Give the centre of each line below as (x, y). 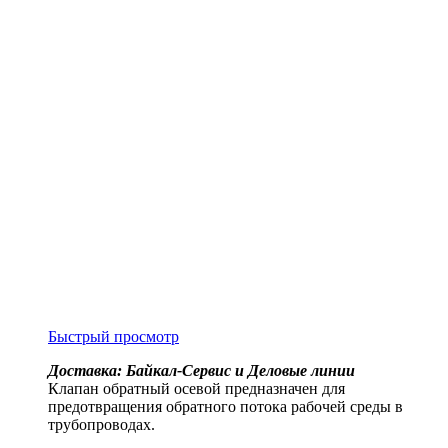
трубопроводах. (101, 425)
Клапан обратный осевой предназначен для (196, 389)
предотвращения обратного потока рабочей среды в (225, 407)
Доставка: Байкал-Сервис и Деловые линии (201, 371)
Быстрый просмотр (113, 337)
